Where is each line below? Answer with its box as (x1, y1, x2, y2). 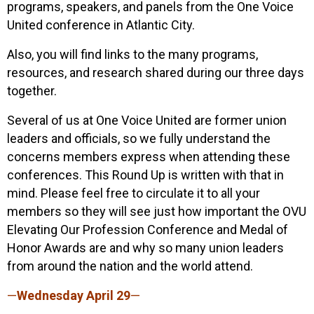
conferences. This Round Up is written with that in (7, 167, 284, 182)
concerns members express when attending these (7, 149, 290, 164)
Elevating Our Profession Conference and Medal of (7, 221, 288, 237)
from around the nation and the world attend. (7, 258, 256, 273)
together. (7, 83, 57, 98)
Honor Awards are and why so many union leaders (7, 240, 284, 255)
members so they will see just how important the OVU (7, 203, 306, 219)
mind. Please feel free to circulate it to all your (7, 185, 260, 200)
